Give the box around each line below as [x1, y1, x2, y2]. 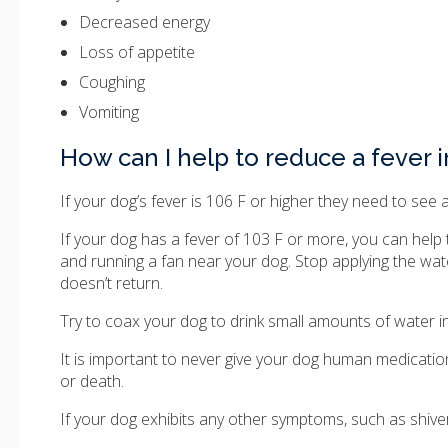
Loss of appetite [79, 41, 196, 64]
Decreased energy [79, 11, 211, 34]
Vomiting [79, 101, 140, 124]
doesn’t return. [60, 272, 163, 295]
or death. [60, 370, 124, 393]
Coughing [79, 71, 146, 94]
